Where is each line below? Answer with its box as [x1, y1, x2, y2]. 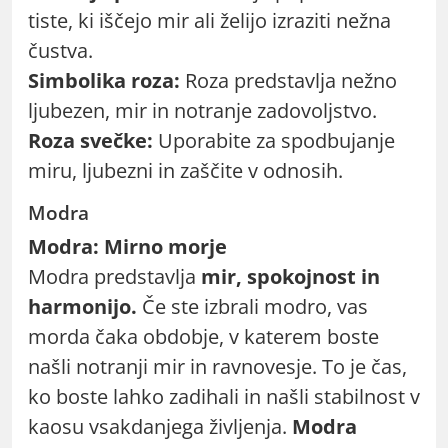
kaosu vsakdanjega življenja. [28, 412, 292, 440]
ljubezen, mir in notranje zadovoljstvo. [28, 96, 377, 124]
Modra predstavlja [28, 262, 201, 290]
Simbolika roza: [28, 66, 180, 94]
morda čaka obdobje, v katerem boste [28, 322, 379, 350]
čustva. [28, 36, 93, 64]
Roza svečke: [28, 126, 153, 154]
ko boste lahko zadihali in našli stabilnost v [28, 382, 420, 410]
